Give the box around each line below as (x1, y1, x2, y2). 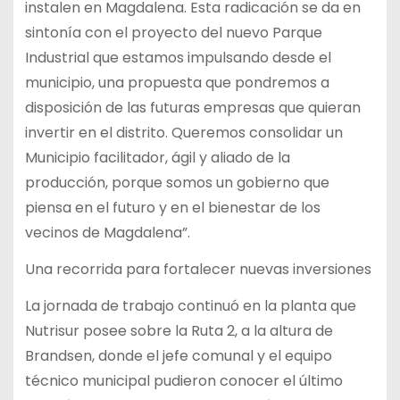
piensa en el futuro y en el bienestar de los (24, 197, 321, 219)
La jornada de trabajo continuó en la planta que (24, 295, 356, 316)
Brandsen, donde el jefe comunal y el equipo (24, 345, 332, 366)
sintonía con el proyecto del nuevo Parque (24, 22, 322, 44)
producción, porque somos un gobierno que (24, 172, 329, 194)
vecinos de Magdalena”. (24, 222, 190, 244)
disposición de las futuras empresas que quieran (24, 97, 361, 119)
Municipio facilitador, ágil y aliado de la (24, 147, 290, 169)
